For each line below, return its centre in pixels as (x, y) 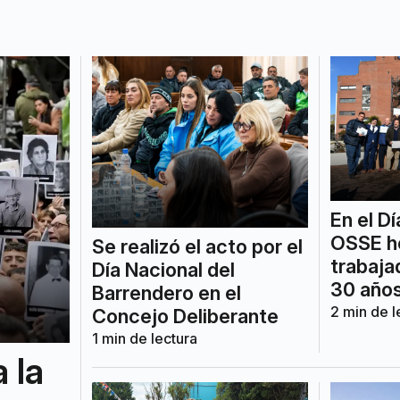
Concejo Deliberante (185, 316)
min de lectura (147, 338)
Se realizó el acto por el (197, 246)
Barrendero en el (166, 292)
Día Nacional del (163, 269)
